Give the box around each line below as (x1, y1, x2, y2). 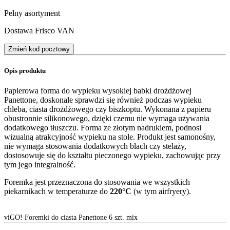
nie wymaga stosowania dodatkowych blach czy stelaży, (4, 142, 186, 151)
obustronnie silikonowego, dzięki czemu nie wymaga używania (4, 114, 209, 123)
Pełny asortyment (4, 8, 60, 17)
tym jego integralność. (4, 160, 75, 169)
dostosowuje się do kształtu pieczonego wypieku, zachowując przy (4, 151, 221, 160)
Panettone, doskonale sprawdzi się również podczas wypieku (4, 95, 202, 105)
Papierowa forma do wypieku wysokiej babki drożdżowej (4, 86, 191, 95)
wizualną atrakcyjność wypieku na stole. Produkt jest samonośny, (4, 132, 216, 142)
